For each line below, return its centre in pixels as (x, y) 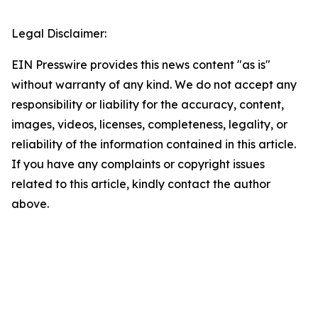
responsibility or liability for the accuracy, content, (148, 104)
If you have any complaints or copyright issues (138, 164)
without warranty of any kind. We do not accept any (154, 84)
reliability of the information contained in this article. (154, 144)
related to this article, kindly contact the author (141, 184)
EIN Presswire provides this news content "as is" (141, 65)
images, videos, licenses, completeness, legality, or (149, 124)
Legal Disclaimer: (59, 33)
